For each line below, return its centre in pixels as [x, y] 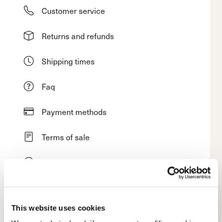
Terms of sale [66, 137]
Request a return [71, 187]
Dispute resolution [74, 162]
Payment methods [74, 111]
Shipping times [68, 61]
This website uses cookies [58, 208]
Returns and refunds [78, 35]
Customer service [73, 10]
